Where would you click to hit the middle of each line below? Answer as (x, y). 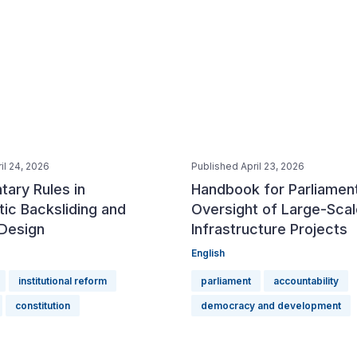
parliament (226, 281)
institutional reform (63, 281)
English (208, 253)
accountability (306, 281)
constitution (43, 306)
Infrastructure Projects (269, 229)
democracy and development (271, 306)
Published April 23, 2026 (248, 166)
